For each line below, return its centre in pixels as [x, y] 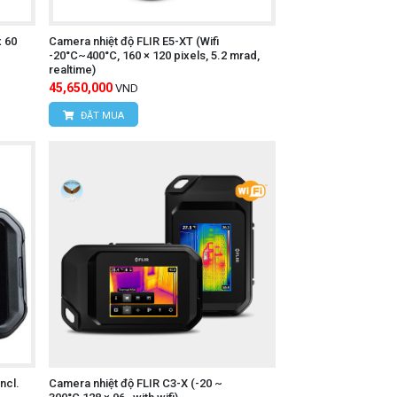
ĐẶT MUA [101, 115]
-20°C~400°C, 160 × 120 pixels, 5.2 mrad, [154, 55]
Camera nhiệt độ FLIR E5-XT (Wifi [133, 41]
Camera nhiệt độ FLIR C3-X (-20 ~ [135, 384]
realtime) [72, 69]
